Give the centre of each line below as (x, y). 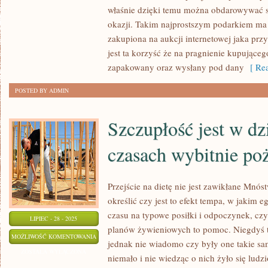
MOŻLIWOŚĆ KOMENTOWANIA (54, 236)
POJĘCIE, (108, 22)
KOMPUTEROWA (118, 97)
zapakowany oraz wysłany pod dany (176, 67)
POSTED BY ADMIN (42, 90)
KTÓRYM (108, 37)
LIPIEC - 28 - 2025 (54, 218)
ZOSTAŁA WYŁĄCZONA (54, 251)
